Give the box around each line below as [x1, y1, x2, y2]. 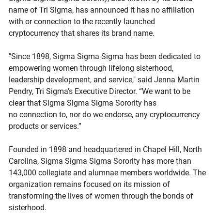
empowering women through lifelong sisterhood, [9, 63, 175, 73]
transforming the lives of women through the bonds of [9, 191, 195, 201]
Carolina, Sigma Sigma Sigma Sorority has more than [9, 156, 193, 166]
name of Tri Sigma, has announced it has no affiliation [9, 5, 196, 15]
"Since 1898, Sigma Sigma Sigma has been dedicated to [9, 51, 202, 61]
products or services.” [9, 121, 83, 131]
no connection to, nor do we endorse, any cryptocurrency [9, 109, 202, 119]
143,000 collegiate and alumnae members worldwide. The [9, 168, 208, 177]
